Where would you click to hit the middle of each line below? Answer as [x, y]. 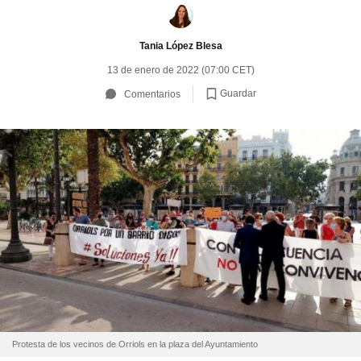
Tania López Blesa [180, 46]
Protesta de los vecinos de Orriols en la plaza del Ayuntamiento [135, 344]
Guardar [238, 93]
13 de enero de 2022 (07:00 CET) [180, 70]
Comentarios [152, 94]
